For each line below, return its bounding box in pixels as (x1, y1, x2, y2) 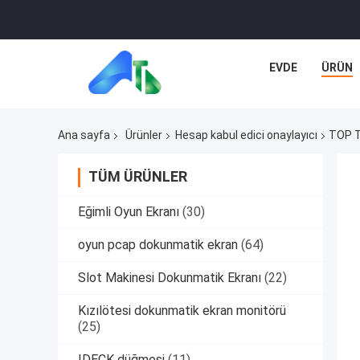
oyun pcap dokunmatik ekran (78, 237, 238, 253)
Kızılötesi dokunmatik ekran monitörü (78, 303, 286, 319)
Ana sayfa (58, 129, 110, 142)
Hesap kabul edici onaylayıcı (175, 129, 317, 142)
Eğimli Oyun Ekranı (78, 204, 179, 220)
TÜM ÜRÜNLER (88, 168, 187, 186)
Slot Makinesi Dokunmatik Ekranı (78, 270, 261, 286)
